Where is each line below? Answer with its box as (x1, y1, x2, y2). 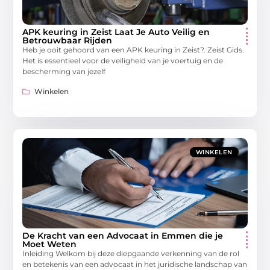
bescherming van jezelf (22, 67, 106, 77)
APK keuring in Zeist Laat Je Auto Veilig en (22, 27, 210, 38)
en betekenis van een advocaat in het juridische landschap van (22, 259, 248, 269)
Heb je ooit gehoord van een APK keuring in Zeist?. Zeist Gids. (22, 45, 245, 55)
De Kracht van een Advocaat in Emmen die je (22, 230, 224, 241)
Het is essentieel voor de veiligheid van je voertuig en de (22, 56, 224, 66)
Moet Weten (22, 238, 77, 250)
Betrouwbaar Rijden (22, 35, 113, 46)
